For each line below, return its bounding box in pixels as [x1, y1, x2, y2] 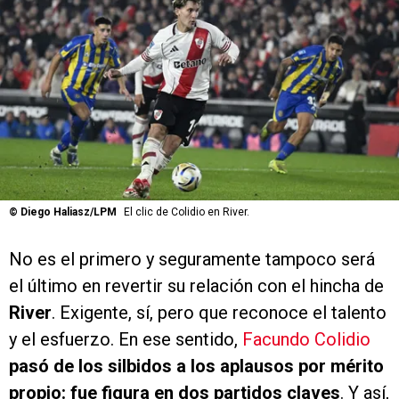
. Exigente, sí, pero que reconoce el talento [52, 302, 387, 324]
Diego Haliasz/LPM [20, 206, 117, 219]
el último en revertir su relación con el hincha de [9, 275, 384, 297]
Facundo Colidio [242, 329, 370, 351]
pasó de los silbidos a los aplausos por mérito [9, 355, 384, 378]
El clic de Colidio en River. [124, 206, 249, 219]
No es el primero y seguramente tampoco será [9, 248, 375, 271]
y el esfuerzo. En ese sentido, [9, 329, 242, 351]
